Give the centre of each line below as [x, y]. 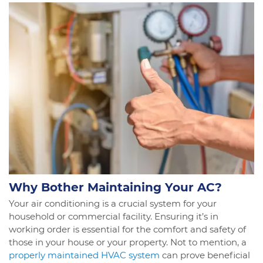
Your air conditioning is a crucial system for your [113, 203]
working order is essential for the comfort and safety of [127, 229]
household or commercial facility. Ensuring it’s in [114, 216]
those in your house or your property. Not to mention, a [128, 242]
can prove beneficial [205, 255]
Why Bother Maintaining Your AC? [115, 187]
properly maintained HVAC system [84, 255]
